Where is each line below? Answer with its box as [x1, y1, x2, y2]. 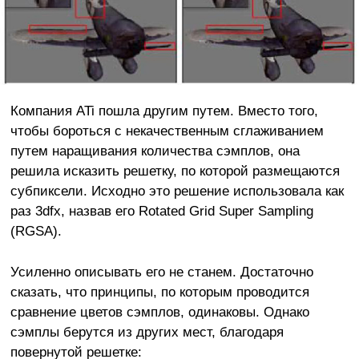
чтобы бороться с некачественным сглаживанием [10, 123, 324, 139]
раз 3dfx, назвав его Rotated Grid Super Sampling [10, 203, 313, 220]
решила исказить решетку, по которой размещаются [10, 163, 340, 179]
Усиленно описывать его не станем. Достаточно [10, 264, 313, 280]
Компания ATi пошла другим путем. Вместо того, [10, 103, 318, 119]
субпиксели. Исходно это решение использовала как [10, 183, 344, 200]
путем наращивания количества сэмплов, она [10, 143, 300, 159]
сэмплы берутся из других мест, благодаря [10, 324, 284, 340]
